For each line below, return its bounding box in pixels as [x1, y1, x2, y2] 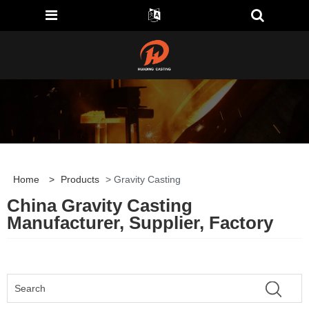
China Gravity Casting [7, 195, 192, 217]
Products [60, 174, 99, 186]
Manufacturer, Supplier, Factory [7, 212, 273, 234]
